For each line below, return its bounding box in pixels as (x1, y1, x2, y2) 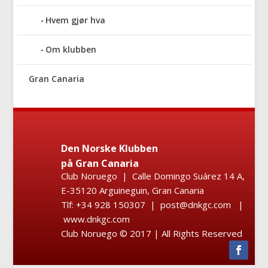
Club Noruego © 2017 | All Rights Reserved (61, 227, 243, 240)
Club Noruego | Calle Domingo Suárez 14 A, (61, 170, 245, 182)
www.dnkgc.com (61, 213, 130, 226)
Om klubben (45, 44, 97, 56)
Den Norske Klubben (61, 142, 159, 156)
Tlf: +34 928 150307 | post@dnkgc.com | (61, 199, 246, 211)
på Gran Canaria (61, 157, 139, 170)
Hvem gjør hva (45, 14, 106, 26)
